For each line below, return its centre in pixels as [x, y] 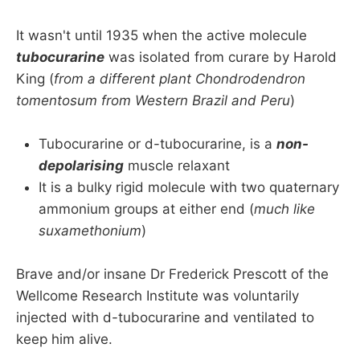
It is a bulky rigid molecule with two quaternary [189, 187]
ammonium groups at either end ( [146, 209]
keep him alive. [64, 340]
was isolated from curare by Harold [221, 57]
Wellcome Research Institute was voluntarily [157, 296]
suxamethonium [90, 230]
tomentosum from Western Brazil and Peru [153, 100]
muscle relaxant [177, 165]
